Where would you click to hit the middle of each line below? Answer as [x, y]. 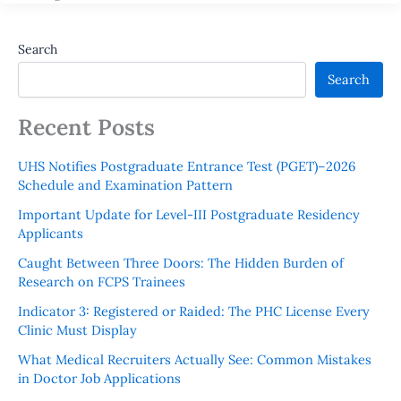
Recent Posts [86, 128]
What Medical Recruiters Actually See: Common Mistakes [195, 359]
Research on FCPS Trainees [102, 281]
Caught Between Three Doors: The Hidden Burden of [181, 262]
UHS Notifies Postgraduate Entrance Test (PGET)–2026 [187, 166]
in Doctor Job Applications [99, 378]
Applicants [51, 233]
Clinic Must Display [77, 329]
